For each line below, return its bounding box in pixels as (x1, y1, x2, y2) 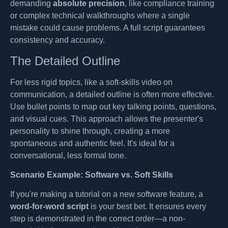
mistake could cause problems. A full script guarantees (10, 23, 205, 33)
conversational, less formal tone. (10, 151, 126, 160)
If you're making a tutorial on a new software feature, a (10, 190, 203, 199)
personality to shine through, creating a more (10, 126, 170, 135)
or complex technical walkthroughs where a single (10, 11, 190, 20)
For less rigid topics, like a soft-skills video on (10, 77, 173, 87)
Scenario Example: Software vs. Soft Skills (10, 170, 173, 180)
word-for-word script (10, 202, 89, 211)
